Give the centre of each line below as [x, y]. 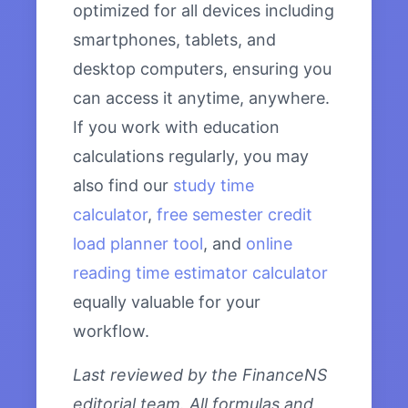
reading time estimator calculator [200, 273]
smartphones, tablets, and [174, 40]
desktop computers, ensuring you [202, 69]
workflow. [111, 331]
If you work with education [176, 127]
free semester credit [235, 215]
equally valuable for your [167, 302]
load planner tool [138, 244]
